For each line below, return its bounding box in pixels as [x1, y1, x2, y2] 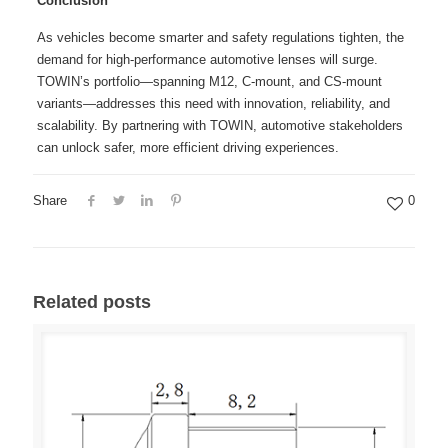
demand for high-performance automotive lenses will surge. [36, 52, 378, 68]
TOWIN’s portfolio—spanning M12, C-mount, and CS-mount [36, 74, 382, 90]
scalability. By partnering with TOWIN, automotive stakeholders [36, 118, 403, 134]
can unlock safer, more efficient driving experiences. [36, 140, 339, 156]
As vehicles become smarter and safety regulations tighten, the [36, 30, 404, 46]
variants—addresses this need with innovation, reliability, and [36, 96, 390, 112]
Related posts [33, 292, 151, 313]
